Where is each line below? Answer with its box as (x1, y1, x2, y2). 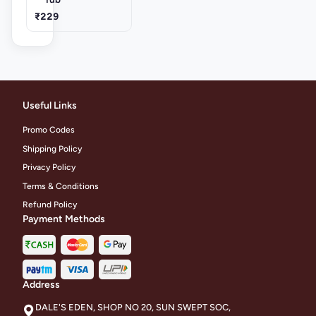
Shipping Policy (23, 143, 82, 154)
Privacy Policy (23, 162, 75, 173)
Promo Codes (23, 125, 75, 135)
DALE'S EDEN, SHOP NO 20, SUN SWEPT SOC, (35, 301, 231, 312)
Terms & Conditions (23, 181, 99, 191)
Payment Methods (23, 213, 105, 226)
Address (23, 279, 60, 291)
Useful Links (23, 99, 77, 111)
